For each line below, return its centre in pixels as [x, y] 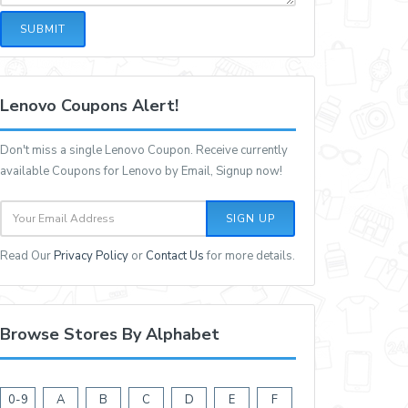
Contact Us [175, 256]
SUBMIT [43, 29]
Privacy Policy [92, 256]
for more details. [250, 256]
